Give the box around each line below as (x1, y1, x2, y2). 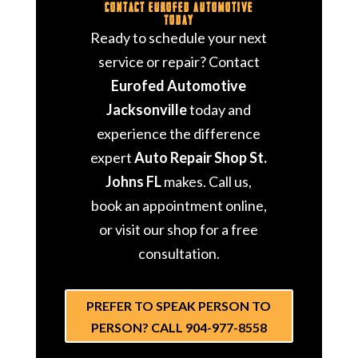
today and (187, 100, 252, 118)
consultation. (137, 244, 220, 262)
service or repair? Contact (97, 52, 260, 70)
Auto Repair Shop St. (134, 148, 268, 166)
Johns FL (105, 172, 162, 190)
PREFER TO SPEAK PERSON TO (86, 297, 272, 313)
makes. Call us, (161, 172, 253, 190)
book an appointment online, (90, 196, 267, 214)
